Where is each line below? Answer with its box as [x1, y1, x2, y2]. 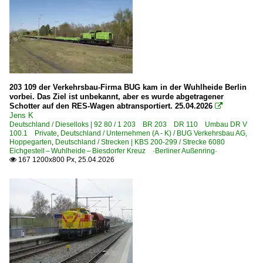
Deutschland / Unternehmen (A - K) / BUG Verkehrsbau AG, [60, 129, 247, 137]
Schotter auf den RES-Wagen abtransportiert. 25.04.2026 [9, 101, 213, 110]
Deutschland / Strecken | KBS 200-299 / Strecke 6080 [55, 137, 232, 146]
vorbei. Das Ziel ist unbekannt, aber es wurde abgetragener [9, 92, 224, 101]
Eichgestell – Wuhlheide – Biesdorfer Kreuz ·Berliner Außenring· [9, 146, 217, 155]
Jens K [9, 110, 33, 120]
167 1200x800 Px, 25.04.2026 [16, 155, 114, 164]
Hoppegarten [9, 137, 52, 146]
